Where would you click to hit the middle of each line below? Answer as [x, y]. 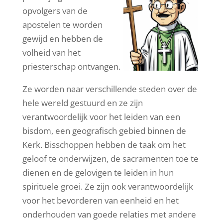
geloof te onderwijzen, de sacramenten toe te [110, 158]
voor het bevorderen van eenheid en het [100, 200]
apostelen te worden [62, 24]
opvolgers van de [55, 10]
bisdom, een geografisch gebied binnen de [104, 130]
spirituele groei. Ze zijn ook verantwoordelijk [108, 186]
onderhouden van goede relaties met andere [109, 214]
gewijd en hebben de [62, 38]
